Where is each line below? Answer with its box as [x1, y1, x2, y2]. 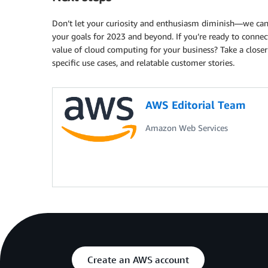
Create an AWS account [87, 254, 189, 266]
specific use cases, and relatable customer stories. [52, 57, 234, 68]
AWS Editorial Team [145, 98, 246, 112]
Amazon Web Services [145, 123, 228, 133]
